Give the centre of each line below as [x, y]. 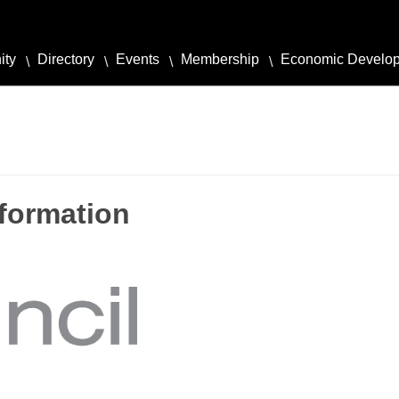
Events [138, 59]
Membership [220, 59]
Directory [66, 59]
